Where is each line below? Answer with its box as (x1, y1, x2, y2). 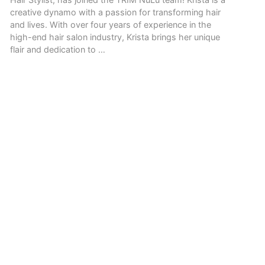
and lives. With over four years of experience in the (10, 19, 211, 30)
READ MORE (10, 66, 52, 76)
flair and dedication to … (10, 44, 105, 54)
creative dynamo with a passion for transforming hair (10, 7, 221, 17)
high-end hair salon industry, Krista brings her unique (10, 31, 220, 42)
